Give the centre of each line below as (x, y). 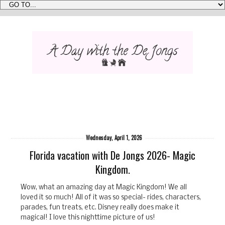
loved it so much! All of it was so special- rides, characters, (111, 197)
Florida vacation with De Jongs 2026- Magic (113, 155)
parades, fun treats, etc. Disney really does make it (100, 207)
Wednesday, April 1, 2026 (114, 137)
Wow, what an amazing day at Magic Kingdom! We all (104, 187)
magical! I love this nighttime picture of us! (88, 217)
